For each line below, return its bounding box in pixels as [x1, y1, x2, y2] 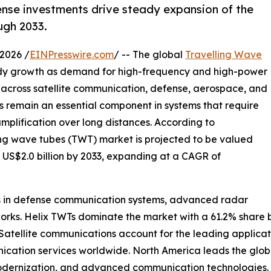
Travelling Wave [185, 48, 262, 61]
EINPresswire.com [30, 48, 114, 61]
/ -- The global [114, 48, 185, 61]
